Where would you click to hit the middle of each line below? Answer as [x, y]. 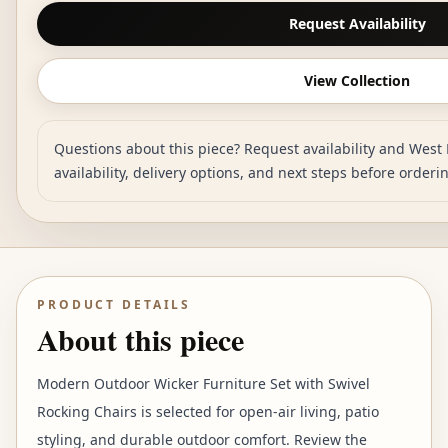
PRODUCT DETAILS [114, 304]
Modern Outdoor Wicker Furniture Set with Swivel [203, 383]
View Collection [357, 80]
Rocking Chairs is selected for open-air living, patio [208, 411]
